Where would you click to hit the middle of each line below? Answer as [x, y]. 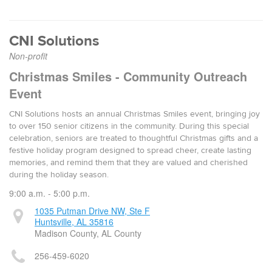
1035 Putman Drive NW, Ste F [92, 211]
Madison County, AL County [88, 233]
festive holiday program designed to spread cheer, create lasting [130, 151]
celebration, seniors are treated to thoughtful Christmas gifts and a [134, 138]
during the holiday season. [59, 175]
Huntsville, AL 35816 [74, 222]
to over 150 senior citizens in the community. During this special [129, 126]
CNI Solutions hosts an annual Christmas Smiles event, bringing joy [134, 114]
